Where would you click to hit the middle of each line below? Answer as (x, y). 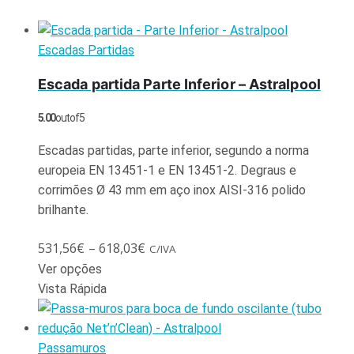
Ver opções (70, 269)
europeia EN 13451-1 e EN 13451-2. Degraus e (167, 170)
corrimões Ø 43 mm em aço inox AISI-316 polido (172, 190)
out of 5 (70, 117)
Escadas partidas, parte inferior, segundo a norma (173, 150)
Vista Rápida (72, 288)
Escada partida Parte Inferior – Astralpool (179, 84)
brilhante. (63, 209)
